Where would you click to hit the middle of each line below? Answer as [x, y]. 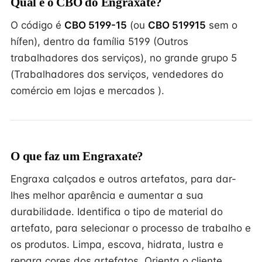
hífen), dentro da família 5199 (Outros [99, 42]
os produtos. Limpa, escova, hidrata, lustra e [117, 244]
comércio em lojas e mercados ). [87, 91]
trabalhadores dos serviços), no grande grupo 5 [124, 58]
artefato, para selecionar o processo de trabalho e [131, 228]
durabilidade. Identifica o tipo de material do [117, 212]
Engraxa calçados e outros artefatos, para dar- [123, 179]
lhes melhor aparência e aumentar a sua [107, 195]
